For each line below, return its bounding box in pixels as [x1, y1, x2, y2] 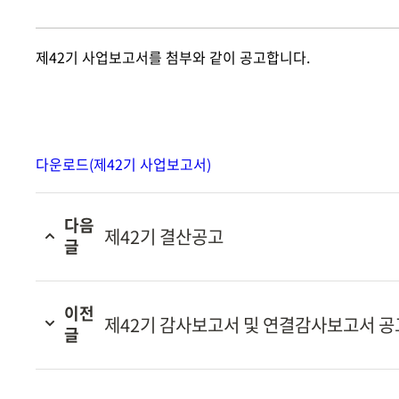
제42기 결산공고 [104, 224, 224, 249]
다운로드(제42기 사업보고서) [36, 153, 211, 175]
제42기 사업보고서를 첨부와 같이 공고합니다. [36, 46, 310, 68]
